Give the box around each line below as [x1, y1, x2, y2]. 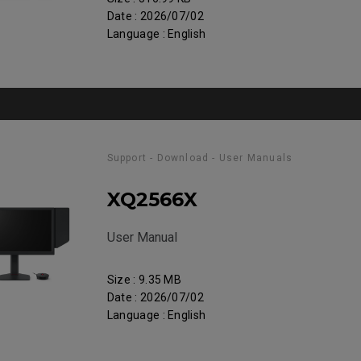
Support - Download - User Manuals [106, 152, 293, 164]
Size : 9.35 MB [106, 273, 182, 286]
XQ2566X [106, 188, 197, 211]
